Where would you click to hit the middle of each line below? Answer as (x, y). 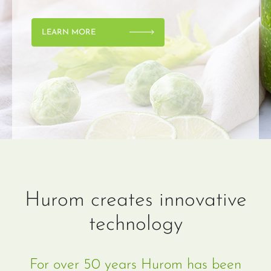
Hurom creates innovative (135, 201)
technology (135, 225)
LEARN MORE (69, 32)
